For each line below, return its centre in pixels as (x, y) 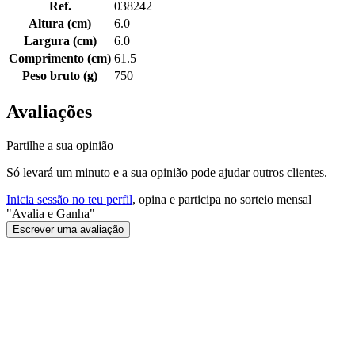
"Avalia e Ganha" (51, 214)
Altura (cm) (60, 24)
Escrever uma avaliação (68, 230)
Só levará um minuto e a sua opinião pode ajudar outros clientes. (167, 173)
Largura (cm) (60, 41)
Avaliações (49, 112)
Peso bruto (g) (60, 76)
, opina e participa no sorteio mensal (222, 200)
